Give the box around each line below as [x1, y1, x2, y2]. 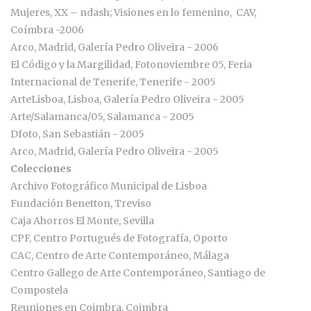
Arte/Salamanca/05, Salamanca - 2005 [10, 110, 194, 124]
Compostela [10, 284, 68, 297]
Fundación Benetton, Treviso [10, 197, 151, 210]
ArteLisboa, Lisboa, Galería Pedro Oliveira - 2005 [10, 93, 244, 106]
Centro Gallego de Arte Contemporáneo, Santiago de [10, 267, 265, 280]
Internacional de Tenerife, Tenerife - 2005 [10, 76, 216, 89]
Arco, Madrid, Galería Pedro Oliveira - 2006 [10, 41, 219, 54]
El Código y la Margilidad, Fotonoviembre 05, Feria [10, 58, 252, 72]
